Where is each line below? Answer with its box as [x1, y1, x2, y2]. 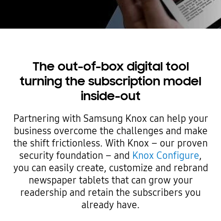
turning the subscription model [20, 75, 201, 89]
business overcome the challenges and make [13, 125, 208, 137]
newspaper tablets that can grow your [28, 174, 193, 186]
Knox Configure [132, 149, 199, 161]
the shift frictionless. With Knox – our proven [13, 137, 208, 149]
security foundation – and [19, 149, 132, 161]
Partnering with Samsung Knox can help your [13, 112, 208, 124]
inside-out [80, 90, 141, 104]
